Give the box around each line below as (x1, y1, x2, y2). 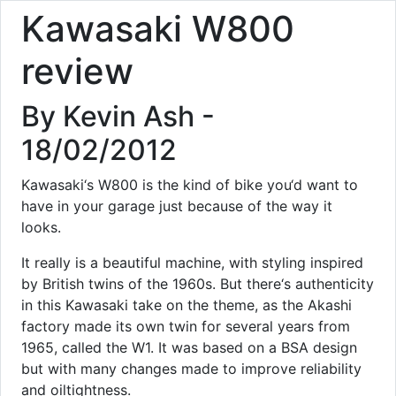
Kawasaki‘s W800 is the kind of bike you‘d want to (21, 176, 358, 194)
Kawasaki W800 (21, 7, 294, 50)
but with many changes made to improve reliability (21, 360, 362, 377)
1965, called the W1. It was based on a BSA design (21, 339, 357, 356)
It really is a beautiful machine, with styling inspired (21, 254, 363, 271)
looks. (21, 218, 61, 236)
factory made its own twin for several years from (21, 317, 350, 335)
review (21, 49, 133, 93)
